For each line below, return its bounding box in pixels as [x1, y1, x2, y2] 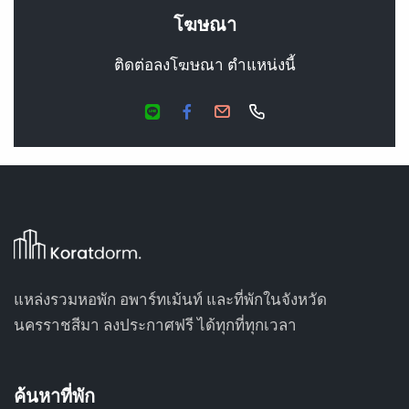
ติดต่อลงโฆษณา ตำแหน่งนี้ [113, 55, 296, 74]
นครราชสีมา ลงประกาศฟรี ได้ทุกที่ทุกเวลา [14, 316, 297, 334]
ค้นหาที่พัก [14, 385, 95, 407]
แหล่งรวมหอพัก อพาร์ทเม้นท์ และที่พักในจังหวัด [14, 290, 327, 309]
